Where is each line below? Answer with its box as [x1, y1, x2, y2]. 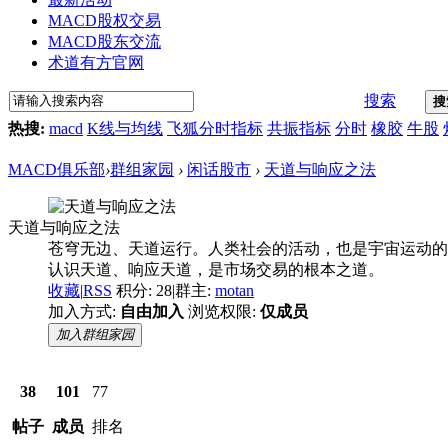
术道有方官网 [48, 53, 144, 71]
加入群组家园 [56, 326, 134, 342]
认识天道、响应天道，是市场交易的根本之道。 [48, 260, 384, 278]
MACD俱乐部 [8, 160, 105, 178]
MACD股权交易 [48, 11, 161, 29]
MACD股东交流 [48, 32, 161, 50]
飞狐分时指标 [167, 119, 263, 137]
